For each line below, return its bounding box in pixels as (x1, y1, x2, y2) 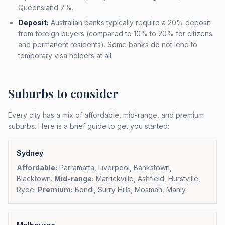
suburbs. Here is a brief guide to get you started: (8, 122, 169, 130)
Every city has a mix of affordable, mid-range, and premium (8, 110, 204, 119)
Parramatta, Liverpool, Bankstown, (57, 163, 172, 172)
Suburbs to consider (8, 85, 118, 101)
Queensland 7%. (18, 3, 73, 12)
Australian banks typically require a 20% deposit (49, 18, 210, 27)
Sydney (17, 149, 43, 157)
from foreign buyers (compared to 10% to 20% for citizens (18, 29, 212, 38)
